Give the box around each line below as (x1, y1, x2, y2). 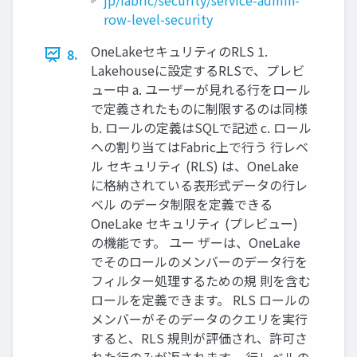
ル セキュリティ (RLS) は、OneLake (91, 156, 299, 175)
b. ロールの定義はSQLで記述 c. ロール (91, 118, 312, 137)
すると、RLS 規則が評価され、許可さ (91, 328, 308, 347)
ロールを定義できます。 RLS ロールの (91, 290, 310, 309)
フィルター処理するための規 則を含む (91, 271, 311, 290)
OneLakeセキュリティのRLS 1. (91, 41, 268, 61)
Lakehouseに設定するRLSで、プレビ (91, 61, 304, 80)
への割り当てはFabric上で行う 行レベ (91, 137, 308, 156)
